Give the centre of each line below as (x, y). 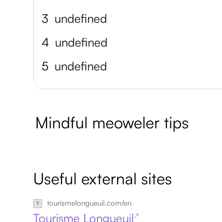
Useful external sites (103, 178)
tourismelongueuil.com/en (89, 203)
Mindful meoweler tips (112, 122)
